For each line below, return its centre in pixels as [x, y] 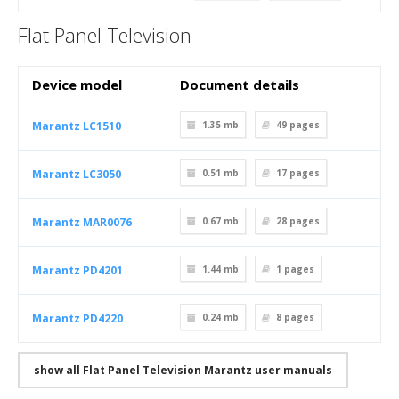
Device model [77, 85]
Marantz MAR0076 [82, 222]
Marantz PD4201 [77, 270]
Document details [240, 85]
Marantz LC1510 [77, 126]
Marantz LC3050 [77, 174]
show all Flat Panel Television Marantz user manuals [183, 370]
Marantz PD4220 [77, 318]
